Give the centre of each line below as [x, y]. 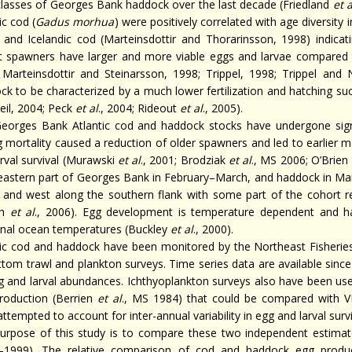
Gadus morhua [75, 22]
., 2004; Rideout [139, 108]
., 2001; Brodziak [185, 160]
